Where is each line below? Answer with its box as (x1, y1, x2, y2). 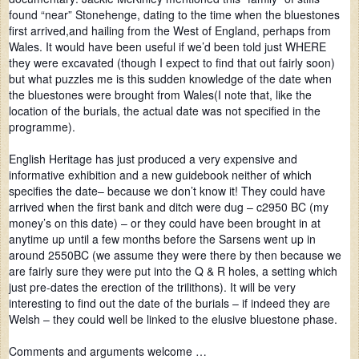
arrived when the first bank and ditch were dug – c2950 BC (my (9, 199, 329, 216)
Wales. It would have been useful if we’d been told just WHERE (9, 38, 326, 55)
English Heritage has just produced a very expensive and (9, 151, 297, 167)
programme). (9, 119, 75, 135)
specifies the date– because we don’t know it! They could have (9, 183, 325, 200)
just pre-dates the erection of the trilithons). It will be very (9, 279, 296, 296)
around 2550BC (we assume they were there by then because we (9, 247, 341, 264)
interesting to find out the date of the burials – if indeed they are (9, 295, 330, 312)
